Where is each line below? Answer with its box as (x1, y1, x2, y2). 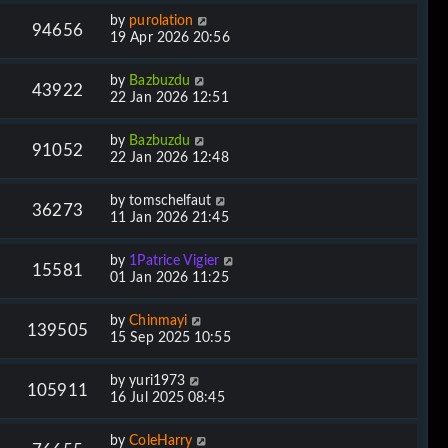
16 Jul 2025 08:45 (110, 390, 225, 405)
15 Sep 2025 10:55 (110, 330, 231, 345)
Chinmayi (129, 313, 188, 328)
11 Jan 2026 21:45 (110, 210, 229, 225)
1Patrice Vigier (129, 253, 219, 268)
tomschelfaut (129, 193, 212, 208)
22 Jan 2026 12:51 (110, 90, 229, 105)
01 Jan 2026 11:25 (110, 270, 229, 285)
